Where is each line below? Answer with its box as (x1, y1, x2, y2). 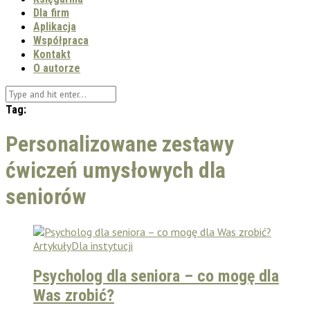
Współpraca (33, 34, 89, 47)
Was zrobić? (33, 285, 114, 305)
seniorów (6, 183, 86, 210)
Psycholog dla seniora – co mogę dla (33, 266, 279, 286)
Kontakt (33, 48, 71, 61)
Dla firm (33, 6, 69, 19)
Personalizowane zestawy (6, 131, 234, 158)
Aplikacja (33, 20, 76, 33)
